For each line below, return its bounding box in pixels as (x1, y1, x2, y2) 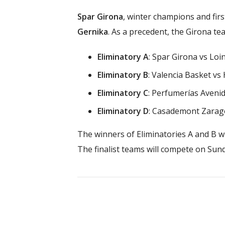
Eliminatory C (97, 87, 148, 98)
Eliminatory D (97, 105, 149, 117)
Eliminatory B (97, 69, 148, 80)
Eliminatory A (97, 51, 149, 62)
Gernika (77, 26, 108, 37)
